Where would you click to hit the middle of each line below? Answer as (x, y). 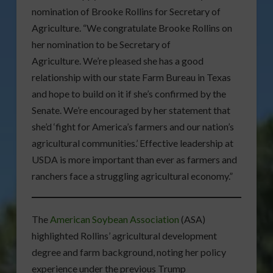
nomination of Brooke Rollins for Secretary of (126, 12)
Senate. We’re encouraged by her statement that (131, 110)
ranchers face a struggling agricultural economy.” (132, 176)
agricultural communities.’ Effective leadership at (132, 143)
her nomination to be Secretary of (101, 44)
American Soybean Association (114, 219)
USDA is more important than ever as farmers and (134, 160)
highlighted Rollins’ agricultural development (124, 236)
